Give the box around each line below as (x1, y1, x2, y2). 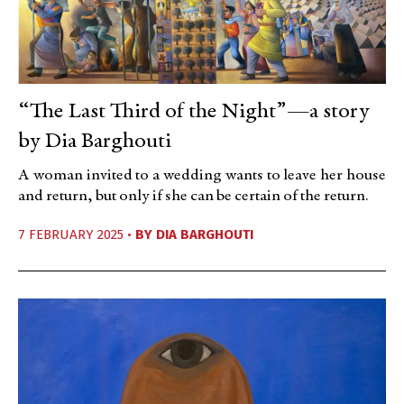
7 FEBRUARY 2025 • (18, 226, 135, 243)
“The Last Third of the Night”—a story (18, 101, 370, 124)
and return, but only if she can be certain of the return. (18, 188, 369, 206)
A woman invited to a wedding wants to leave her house (18, 168, 386, 185)
